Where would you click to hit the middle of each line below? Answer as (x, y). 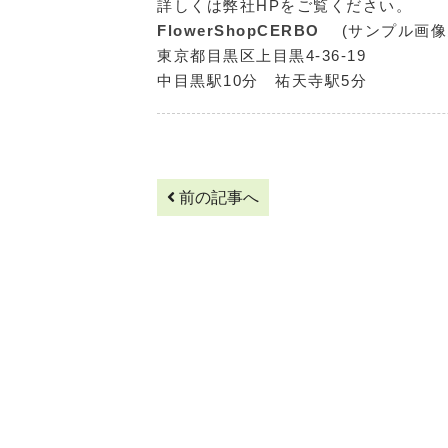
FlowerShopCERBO (246, 31)
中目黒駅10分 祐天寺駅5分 (262, 81)
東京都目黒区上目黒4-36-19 (261, 56)
